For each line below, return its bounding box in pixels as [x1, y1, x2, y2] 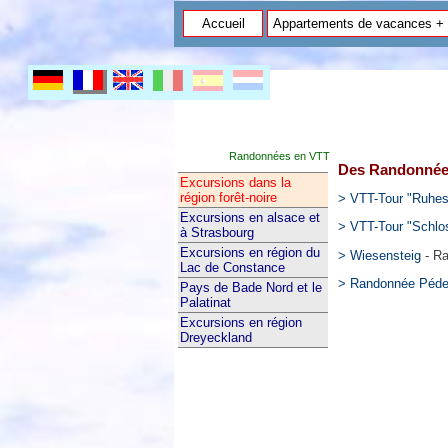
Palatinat [180, 295, 231, 310]
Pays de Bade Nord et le [180, 280, 322, 295]
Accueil [201, 16, 245, 31]
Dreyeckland [180, 330, 252, 345]
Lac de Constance [180, 260, 285, 275]
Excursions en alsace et [180, 210, 320, 225]
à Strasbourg [180, 225, 254, 240]
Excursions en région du [180, 245, 320, 260]
